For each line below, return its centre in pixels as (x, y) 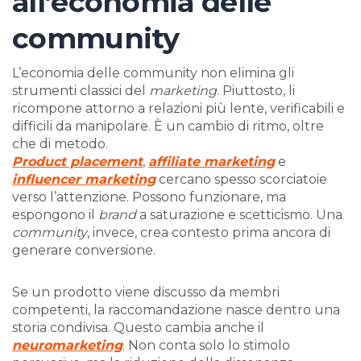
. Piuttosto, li (256, 91)
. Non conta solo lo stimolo (206, 346)
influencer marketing (84, 180)
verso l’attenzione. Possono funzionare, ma (149, 197)
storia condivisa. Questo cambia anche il (138, 328)
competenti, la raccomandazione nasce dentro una (176, 310)
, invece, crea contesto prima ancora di (209, 233)
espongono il (55, 215)
